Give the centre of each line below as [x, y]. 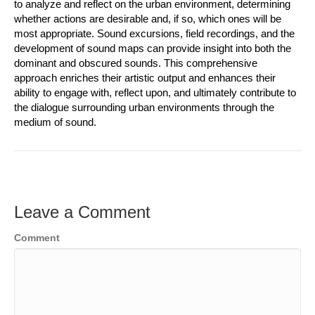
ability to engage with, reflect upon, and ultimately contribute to [155, 92]
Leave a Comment [82, 212]
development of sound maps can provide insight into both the [153, 48]
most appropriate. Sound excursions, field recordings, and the [154, 33]
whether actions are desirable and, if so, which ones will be [148, 18]
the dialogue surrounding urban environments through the [144, 107]
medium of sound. [55, 122]
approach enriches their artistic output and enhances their [145, 77]
